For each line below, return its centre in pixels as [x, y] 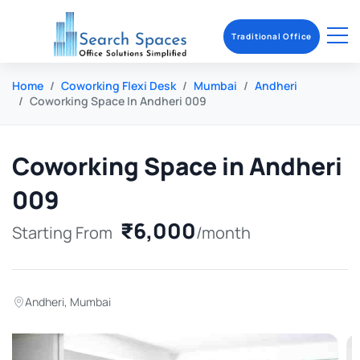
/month [223, 233]
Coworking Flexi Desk [119, 86]
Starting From [62, 233]
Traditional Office [272, 36]
